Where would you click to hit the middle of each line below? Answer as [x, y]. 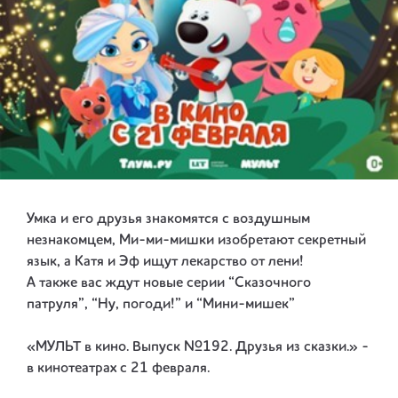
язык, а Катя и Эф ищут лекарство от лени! [165, 263]
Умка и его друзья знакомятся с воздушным [168, 220]
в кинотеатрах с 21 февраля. [118, 369]
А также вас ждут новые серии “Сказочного [169, 284]
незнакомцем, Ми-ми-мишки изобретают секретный [196, 241]
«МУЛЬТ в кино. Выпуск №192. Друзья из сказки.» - [198, 348]
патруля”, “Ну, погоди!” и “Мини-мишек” [161, 305]
